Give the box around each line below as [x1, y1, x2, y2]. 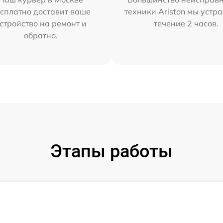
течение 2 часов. [154, 18, 219, 28]
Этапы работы [50, 141, 173, 162]
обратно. [23, 30, 58, 40]
